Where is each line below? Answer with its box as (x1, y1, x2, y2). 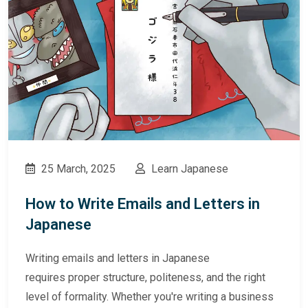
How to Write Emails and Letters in (25, 195, 260, 213)
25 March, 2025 (38, 162, 115, 176)
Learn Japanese (148, 162, 228, 176)
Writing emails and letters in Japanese (25, 252, 210, 265)
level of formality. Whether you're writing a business (25, 290, 274, 304)
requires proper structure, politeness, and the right (25, 271, 265, 285)
